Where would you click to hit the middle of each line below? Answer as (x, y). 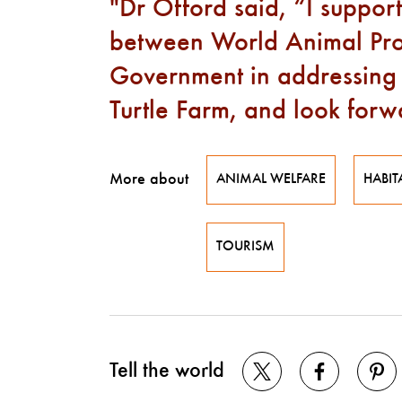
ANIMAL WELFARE (271, 179)
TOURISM (245, 247)
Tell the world (167, 371)
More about (149, 179)
